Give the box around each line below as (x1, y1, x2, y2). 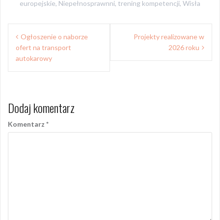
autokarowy (16, 54, 52, 62)
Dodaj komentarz (8, 98, 75, 116)
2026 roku (168, 43, 199, 52)
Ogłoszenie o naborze (21, 32, 88, 41)
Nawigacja (7, 20, 58, 42)
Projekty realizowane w (134, 32, 204, 41)
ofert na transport (16, 43, 71, 52)
